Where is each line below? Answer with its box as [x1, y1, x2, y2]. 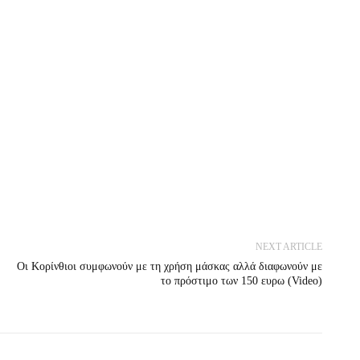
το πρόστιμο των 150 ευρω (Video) [160, 275, 322, 288]
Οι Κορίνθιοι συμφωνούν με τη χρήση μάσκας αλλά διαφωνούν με [16, 260, 322, 273]
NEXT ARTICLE [255, 241, 322, 253]
